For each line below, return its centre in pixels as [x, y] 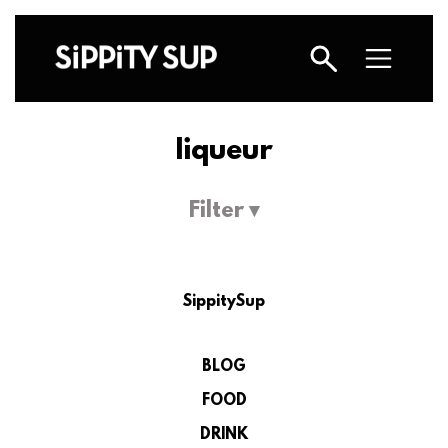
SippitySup [224, 302]
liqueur [224, 152]
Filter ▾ [224, 211]
